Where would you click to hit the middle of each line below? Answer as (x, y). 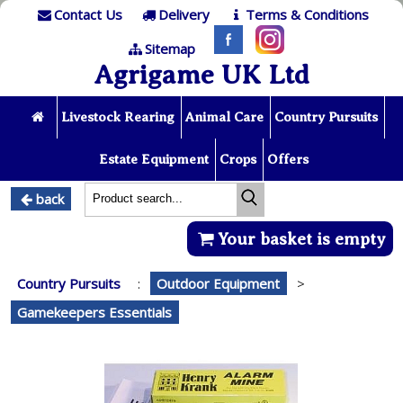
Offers (287, 159)
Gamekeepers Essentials (95, 312)
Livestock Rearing (117, 116)
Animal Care (224, 116)
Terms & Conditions (307, 14)
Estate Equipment (153, 159)
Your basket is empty (302, 239)
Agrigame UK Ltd (201, 75)
